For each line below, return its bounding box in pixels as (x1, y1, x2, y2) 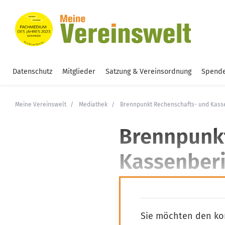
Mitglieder (62, 67, 95, 76)
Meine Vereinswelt (15, 101, 66, 108)
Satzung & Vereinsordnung (105, 67, 191, 76)
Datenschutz (13, 67, 52, 76)
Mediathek (79, 101, 107, 108)
